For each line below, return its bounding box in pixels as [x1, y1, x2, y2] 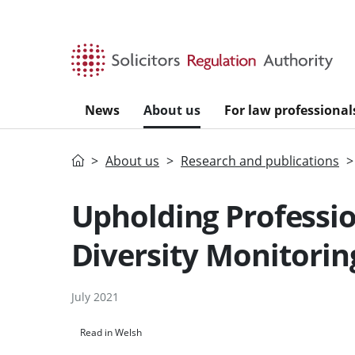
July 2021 [71, 288, 119, 304]
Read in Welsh [79, 325, 142, 339]
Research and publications [181, 151, 339, 170]
